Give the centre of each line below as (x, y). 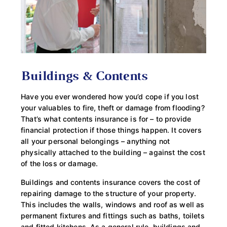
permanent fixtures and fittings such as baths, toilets (113, 215)
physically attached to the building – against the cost (113, 153)
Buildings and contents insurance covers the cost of (111, 182)
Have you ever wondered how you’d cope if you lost (110, 97)
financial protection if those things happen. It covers (111, 130)
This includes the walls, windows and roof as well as (113, 204)
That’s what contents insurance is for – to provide (106, 119)
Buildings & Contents (84, 77)
